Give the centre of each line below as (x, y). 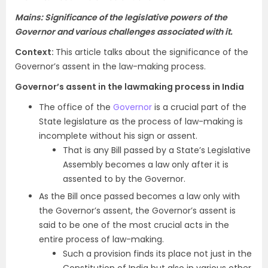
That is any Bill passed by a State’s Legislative (157, 150)
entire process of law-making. (101, 240)
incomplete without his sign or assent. (118, 136)
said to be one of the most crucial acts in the (134, 225)
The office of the (76, 107)
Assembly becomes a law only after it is (146, 165)
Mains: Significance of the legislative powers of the (121, 18)
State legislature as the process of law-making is (141, 122)
